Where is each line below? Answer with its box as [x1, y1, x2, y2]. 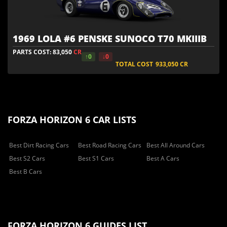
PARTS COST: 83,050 [13, 47, 73, 56]
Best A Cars [146, 154, 180, 163]
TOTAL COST [116, 59, 153, 68]
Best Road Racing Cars [78, 140, 141, 149]
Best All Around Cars [146, 140, 205, 149]
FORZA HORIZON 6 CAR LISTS [8, 113, 136, 126]
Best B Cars [9, 167, 42, 176]
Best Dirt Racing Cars [9, 140, 69, 149]
